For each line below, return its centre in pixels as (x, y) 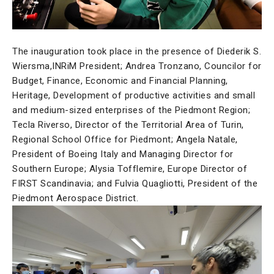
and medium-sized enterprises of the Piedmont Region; (131, 110)
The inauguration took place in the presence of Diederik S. (137, 51)
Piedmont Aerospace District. (75, 198)
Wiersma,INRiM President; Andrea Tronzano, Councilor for (137, 66)
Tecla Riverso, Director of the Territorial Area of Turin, (128, 124)
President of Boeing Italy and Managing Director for (123, 154)
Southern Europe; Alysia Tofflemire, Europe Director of (130, 168)
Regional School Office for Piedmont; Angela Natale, (125, 139)
